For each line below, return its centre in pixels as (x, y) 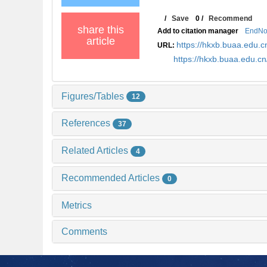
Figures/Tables (94, 96)
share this (100, 30)
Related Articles (96, 151)
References (87, 123)
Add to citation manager (198, 31)
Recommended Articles (112, 178)
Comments (84, 231)
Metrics (77, 205)
